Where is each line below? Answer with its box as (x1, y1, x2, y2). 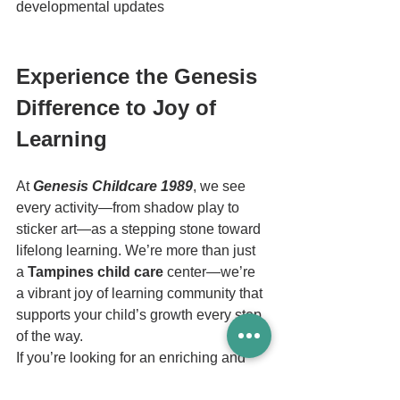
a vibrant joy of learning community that (16, 286, 266, 301)
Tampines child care (28, 264, 163, 279)
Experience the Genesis (16, 64, 263, 88)
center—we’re (163, 264, 259, 279)
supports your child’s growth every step (16, 307, 265, 322)
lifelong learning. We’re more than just (16, 243, 259, 258)
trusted (16, 371, 62, 387)
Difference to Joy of (16, 96, 222, 120)
